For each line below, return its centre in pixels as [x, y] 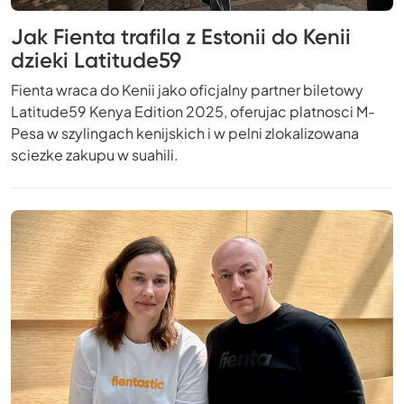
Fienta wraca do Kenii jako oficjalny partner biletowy [187, 89]
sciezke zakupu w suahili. [95, 154]
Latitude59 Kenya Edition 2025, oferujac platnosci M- [193, 111]
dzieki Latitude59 [96, 60]
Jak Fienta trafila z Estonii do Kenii [181, 36]
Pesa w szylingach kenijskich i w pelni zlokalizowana [185, 133]
